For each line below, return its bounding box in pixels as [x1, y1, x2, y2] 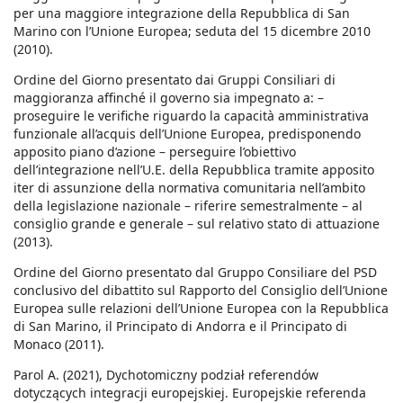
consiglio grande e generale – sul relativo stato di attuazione [13, 215, 380, 233]
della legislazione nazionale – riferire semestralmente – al [13, 197, 363, 215]
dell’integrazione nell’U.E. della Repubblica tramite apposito [13, 161, 374, 179]
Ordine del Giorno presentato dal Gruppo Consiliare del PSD [13, 264, 377, 282]
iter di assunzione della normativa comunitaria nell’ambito [13, 179, 365, 197]
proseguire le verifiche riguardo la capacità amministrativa [13, 107, 369, 125]
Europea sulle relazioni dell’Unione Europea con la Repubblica [13, 300, 389, 318]
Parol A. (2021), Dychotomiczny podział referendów [13, 366, 318, 384]
